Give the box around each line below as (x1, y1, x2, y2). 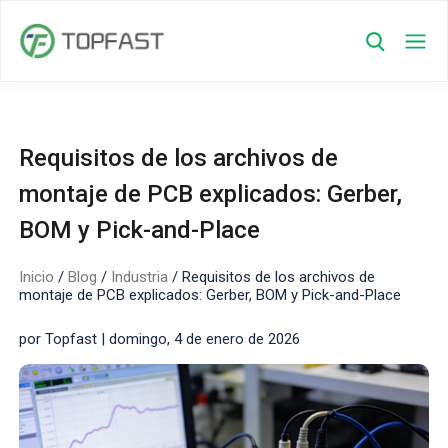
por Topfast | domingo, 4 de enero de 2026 (19, 330, 301, 348)
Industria (111, 268, 169, 286)
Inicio (19, 268, 55, 286)
